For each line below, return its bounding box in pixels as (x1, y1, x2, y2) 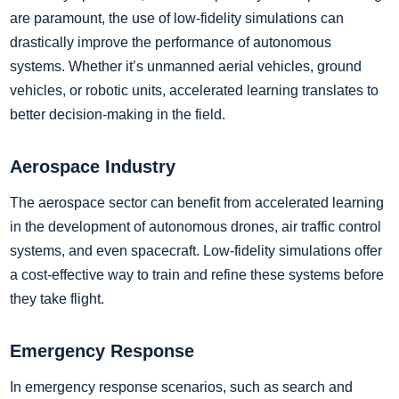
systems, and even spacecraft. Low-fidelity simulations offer (10, 242, 382, 258)
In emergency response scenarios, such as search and (10, 379, 353, 395)
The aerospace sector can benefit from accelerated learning (10, 194, 384, 210)
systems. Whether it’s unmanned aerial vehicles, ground (10, 58, 362, 74)
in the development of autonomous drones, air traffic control (10, 218, 381, 234)
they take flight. (10, 290, 104, 306)
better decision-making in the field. (10, 106, 225, 122)
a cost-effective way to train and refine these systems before (10, 266, 384, 282)
